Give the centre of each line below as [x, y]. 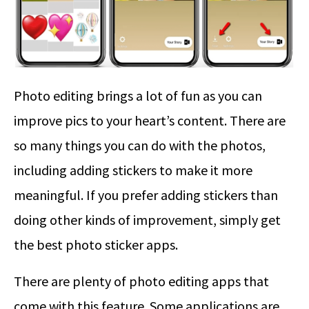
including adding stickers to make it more [133, 170]
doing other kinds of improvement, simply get [147, 219]
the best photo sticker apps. [96, 244]
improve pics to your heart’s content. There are [150, 120]
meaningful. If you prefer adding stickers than [146, 195]
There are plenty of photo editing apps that [141, 281]
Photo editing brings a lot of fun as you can [138, 95]
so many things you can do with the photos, [140, 145]
